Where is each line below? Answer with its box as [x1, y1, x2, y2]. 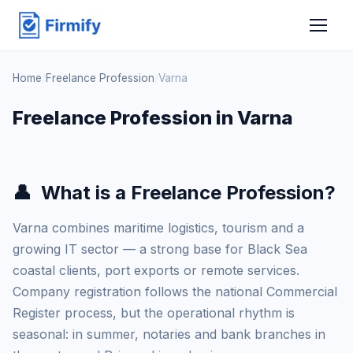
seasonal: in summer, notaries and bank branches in [13, 326, 325, 342]
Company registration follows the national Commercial [13, 284, 337, 299]
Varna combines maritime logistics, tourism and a [13, 220, 304, 236]
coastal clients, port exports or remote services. [13, 262, 299, 278]
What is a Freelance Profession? [41, 181, 336, 204]
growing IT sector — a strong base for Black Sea [13, 241, 307, 257]
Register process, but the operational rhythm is [13, 305, 295, 321]
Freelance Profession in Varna [13, 106, 293, 129]
